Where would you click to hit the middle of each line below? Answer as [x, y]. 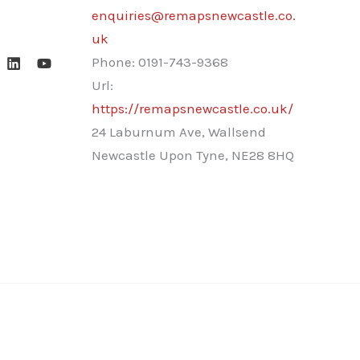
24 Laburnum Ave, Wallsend [178, 131]
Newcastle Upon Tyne [158, 155]
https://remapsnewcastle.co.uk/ [192, 108]
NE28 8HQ [262, 155]
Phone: [115, 61]
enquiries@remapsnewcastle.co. [193, 15]
